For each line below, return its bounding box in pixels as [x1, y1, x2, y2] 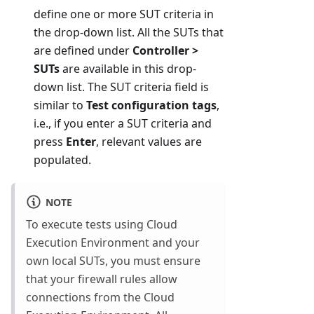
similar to [34, 97, 86, 113]
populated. [34, 151, 91, 168]
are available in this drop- [60, 60, 196, 76]
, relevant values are [96, 133, 202, 149]
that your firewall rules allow [26, 271, 177, 287]
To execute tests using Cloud [26, 216, 177, 232]
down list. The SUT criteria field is [34, 78, 209, 95]
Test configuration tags [86, 97, 217, 113]
